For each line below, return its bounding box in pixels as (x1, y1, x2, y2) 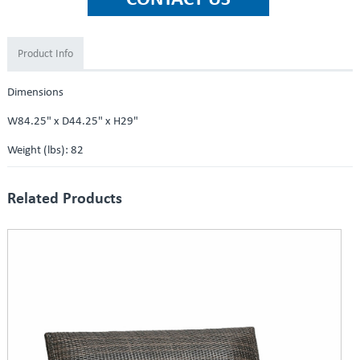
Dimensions (6, 87, 63, 100)
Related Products (6, 191, 122, 208)
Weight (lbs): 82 (6, 145, 84, 157)
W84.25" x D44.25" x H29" (6, 116, 138, 129)
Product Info (17, 48, 73, 61)
